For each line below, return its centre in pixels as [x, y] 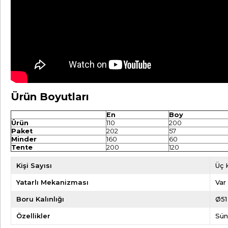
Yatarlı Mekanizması [52, 182]
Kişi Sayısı [34, 165]
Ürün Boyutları [50, 97]
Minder [24, 139]
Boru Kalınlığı [40, 199]
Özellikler [33, 216]
